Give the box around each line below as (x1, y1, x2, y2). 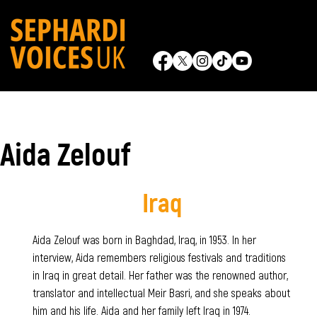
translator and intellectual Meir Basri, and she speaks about (32, 285, 290, 299)
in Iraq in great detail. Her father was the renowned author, (32, 267, 288, 282)
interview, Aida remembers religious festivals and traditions (32, 250, 286, 264)
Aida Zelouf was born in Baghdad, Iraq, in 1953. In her (32, 232, 256, 246)
